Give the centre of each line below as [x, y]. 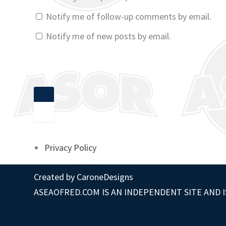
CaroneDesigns [105, 177]
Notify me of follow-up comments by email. [129, 16]
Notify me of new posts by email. [109, 36]
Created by [55, 177]
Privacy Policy [70, 148]
